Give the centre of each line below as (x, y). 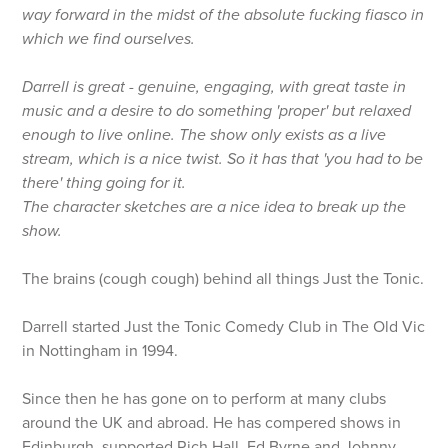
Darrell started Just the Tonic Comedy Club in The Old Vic (224, 327)
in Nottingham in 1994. (102, 351)
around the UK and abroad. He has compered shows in (212, 423)
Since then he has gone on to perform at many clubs (204, 399)
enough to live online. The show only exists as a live (204, 135)
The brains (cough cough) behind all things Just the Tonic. (223, 279)
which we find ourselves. (109, 39)
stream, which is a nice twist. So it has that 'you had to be (223, 159)
